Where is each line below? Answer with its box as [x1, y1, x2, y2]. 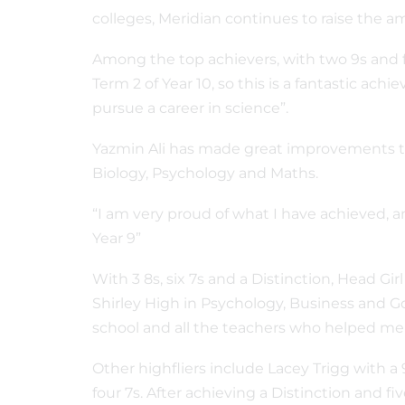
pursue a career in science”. [92, 99, 296, 117]
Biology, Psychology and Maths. [92, 165, 322, 182]
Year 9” [92, 230, 145, 247]
